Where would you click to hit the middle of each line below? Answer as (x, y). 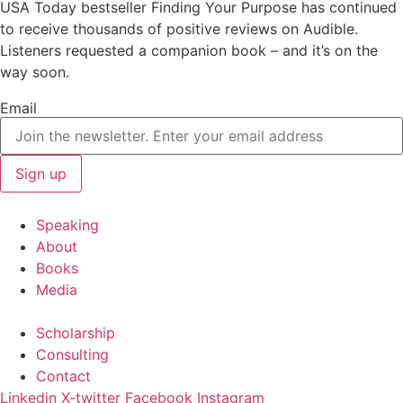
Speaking (67, 225)
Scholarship (76, 333)
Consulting (72, 355)
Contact (63, 376)
